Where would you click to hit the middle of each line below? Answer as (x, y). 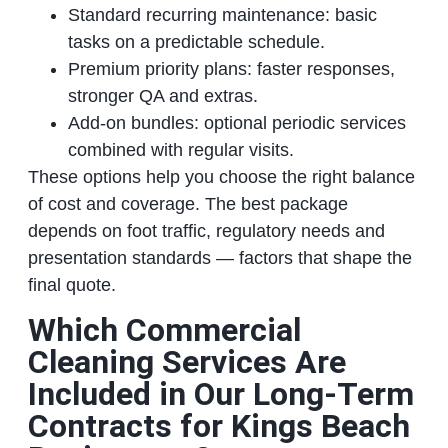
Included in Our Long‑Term (220, 393)
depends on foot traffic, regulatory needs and (206, 231)
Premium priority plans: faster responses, (231, 69)
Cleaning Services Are (186, 361)
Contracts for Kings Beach (218, 425)
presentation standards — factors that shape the (219, 258)
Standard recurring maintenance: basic (222, 15)
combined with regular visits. (180, 150)
